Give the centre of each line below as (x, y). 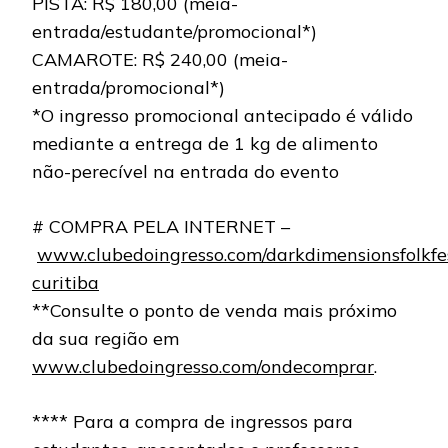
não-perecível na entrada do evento (185, 172)
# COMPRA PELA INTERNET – (161, 227)
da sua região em (105, 339)
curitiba (65, 283)
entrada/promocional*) (128, 88)
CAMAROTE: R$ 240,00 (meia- (160, 60)
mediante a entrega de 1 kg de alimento (205, 144)
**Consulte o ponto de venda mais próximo (214, 311)
